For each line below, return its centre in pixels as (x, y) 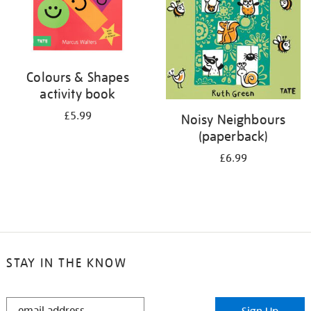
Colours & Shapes (78, 77)
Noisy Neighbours (233, 120)
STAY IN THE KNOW (66, 263)
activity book (78, 94)
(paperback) (233, 136)
